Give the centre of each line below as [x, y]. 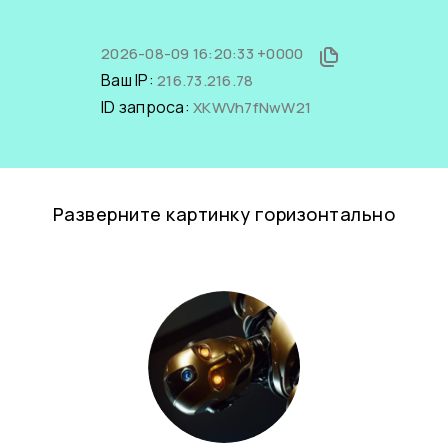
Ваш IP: [129, 80]
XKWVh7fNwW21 [252, 107]
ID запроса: [147, 107]
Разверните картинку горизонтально [224, 214]
